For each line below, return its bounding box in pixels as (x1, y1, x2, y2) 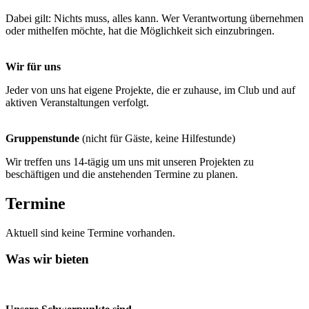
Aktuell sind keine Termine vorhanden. (6, 226, 175, 239)
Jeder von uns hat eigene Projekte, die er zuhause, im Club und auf (6, 83, 295, 96)
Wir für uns (6, 60, 61, 72)
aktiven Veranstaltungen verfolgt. (6, 96, 149, 108)
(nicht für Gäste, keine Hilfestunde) (79, 132, 235, 144)
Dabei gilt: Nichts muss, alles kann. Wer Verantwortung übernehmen (6, 12, 303, 24)
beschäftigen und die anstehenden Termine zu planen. (6, 168, 238, 180)
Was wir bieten (6, 252, 89, 267)
